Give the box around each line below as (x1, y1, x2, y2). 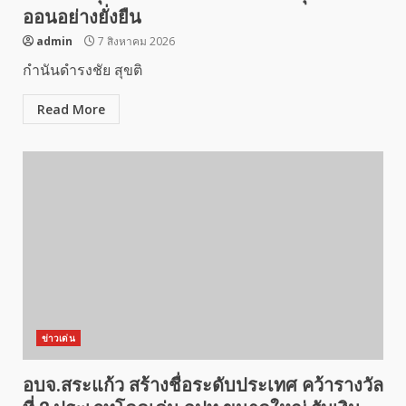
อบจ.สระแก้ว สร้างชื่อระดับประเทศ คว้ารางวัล (23, 374, 383, 396)
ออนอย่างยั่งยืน (23, 6, 141, 28)
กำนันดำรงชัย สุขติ (23, 60, 142, 80)
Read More (37, 101, 105, 118)
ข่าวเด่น (42, 332, 75, 344)
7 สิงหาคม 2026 (95, 34, 175, 49)
